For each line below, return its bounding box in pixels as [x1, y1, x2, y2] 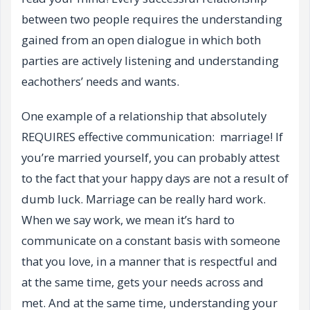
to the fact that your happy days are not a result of [21, 170, 289, 187]
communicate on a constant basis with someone [21, 232, 280, 249]
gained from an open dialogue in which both [21, 32, 261, 48]
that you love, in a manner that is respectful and [21, 253, 277, 270]
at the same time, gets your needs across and [21, 274, 264, 291]
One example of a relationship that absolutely [21, 108, 266, 125]
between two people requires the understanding [21, 11, 282, 28]
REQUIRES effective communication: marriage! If [21, 129, 283, 145]
